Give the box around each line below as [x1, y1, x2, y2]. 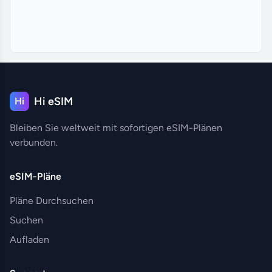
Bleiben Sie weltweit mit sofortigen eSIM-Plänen [10, 121, 222, 134]
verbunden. [10, 136, 58, 148]
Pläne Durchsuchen [10, 194, 93, 206]
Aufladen [10, 233, 49, 245]
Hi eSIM [34, 94, 73, 108]
